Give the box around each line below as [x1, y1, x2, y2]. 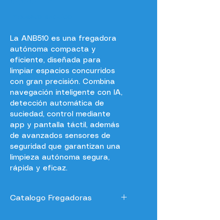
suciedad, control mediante [10, 111, 113, 118]
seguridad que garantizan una [10, 143, 123, 150]
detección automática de [10, 100, 107, 107]
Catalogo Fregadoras [10, 194, 92, 202]
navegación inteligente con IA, [10, 89, 125, 96]
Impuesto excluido [10, 13, 72, 20]
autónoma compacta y [10, 46, 98, 53]
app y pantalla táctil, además [10, 122, 122, 129]
